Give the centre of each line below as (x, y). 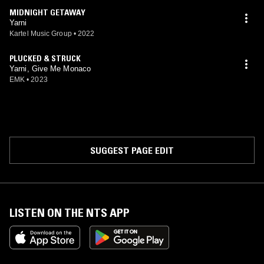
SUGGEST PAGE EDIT (132, 150)
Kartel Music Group (41, 34)
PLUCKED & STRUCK (45, 58)
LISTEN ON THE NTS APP (70, 213)
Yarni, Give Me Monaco (50, 69)
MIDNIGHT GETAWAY (47, 12)
